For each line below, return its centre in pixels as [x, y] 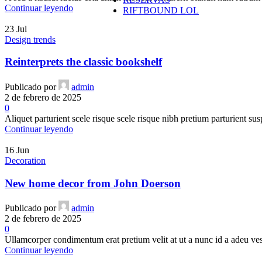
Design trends [30, 39]
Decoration [25, 160]
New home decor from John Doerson [93, 183]
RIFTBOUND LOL [161, 10]
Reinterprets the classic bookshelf [83, 62]
